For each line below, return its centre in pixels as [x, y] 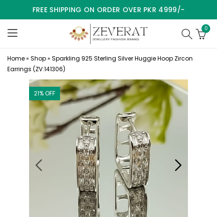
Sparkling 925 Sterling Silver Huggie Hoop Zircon [122, 58]
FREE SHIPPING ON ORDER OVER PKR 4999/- [108, 10]
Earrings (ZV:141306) [36, 69]
